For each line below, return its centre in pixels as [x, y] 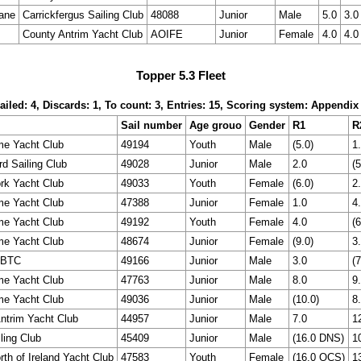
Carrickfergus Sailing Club [83, 15]
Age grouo [216, 126]
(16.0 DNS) [318, 338]
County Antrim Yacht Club [82, 34]
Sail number [151, 126]
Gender [267, 126]
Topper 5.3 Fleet [180, 75]
